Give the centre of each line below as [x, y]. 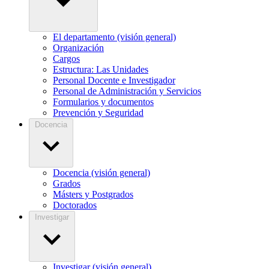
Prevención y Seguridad [98, 113]
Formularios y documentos [103, 102]
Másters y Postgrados [93, 195]
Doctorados [75, 205]
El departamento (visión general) [114, 37]
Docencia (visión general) [101, 173]
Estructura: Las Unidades [101, 70]
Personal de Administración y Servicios [127, 91]
